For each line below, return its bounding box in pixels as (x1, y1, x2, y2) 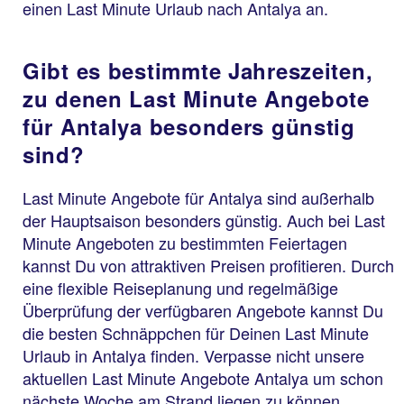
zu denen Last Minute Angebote (23, 82, 370, 114)
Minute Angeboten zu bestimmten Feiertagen (23, 230, 347, 254)
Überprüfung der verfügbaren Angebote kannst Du (23, 298, 383, 322)
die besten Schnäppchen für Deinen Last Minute (23, 320, 369, 344)
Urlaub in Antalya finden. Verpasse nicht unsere (23, 343, 364, 367)
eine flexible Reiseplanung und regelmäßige (23, 275, 338, 299)
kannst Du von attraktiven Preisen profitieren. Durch (23, 252, 394, 277)
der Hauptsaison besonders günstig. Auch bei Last (23, 207, 385, 232)
